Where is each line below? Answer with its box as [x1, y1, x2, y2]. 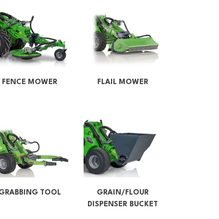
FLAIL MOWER [97, 79, 149, 87]
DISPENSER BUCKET [88, 201, 158, 209]
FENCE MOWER [2, 79, 58, 87]
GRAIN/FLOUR [96, 189, 149, 197]
